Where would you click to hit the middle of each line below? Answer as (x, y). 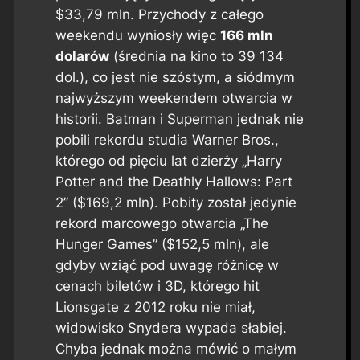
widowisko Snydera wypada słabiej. (171, 327)
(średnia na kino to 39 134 (196, 56)
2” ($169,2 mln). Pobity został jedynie (176, 202)
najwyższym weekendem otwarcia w (174, 98)
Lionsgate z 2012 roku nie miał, (155, 307)
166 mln (246, 35)
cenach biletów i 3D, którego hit (157, 286)
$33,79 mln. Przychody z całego (159, 14)
